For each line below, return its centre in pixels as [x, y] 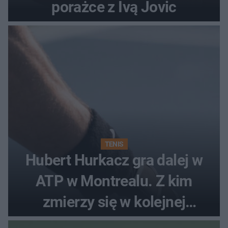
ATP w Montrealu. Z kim [114, 181]
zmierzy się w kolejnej [114, 202]
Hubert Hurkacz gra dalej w [114, 160]
